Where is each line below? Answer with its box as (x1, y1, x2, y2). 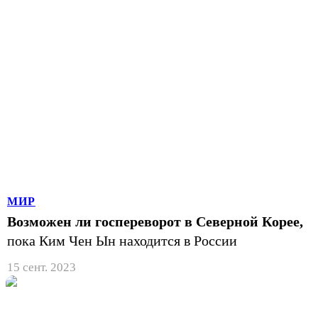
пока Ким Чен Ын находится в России (7, 232, 237, 248)
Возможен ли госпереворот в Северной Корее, (7, 213, 303, 229)
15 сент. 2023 (7, 260, 76, 274)
